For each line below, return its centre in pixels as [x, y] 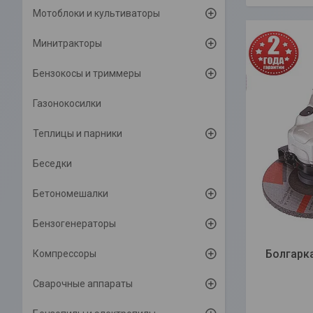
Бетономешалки [71, 194]
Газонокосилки [67, 103]
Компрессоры [65, 254]
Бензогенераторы [74, 224]
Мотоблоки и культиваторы [96, 13]
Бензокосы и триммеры [87, 73]
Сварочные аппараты [83, 284]
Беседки [52, 163]
